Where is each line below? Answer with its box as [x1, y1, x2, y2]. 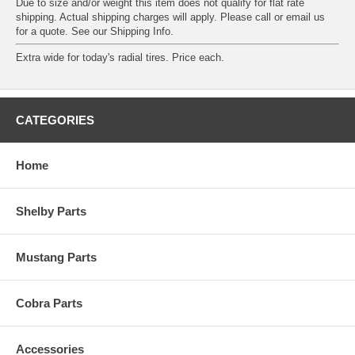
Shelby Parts [16, 204, 86, 218]
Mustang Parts [16, 250, 97, 264]
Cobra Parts [16, 296, 82, 310]
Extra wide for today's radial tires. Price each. [16, 51, 224, 63]
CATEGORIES [16, 113, 94, 127]
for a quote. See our [16, 25, 110, 37]
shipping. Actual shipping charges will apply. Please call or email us [16, 10, 325, 23]
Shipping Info [110, 25, 170, 37]
